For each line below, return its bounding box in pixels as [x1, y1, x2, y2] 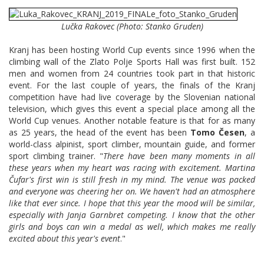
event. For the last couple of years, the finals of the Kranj [9, 80, 255, 91]
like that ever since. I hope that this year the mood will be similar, [9, 197, 255, 209]
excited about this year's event [9, 233, 120, 245]
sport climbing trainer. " [9, 150, 103, 162]
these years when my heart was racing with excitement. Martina [9, 162, 255, 174]
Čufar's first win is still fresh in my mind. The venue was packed [9, 174, 255, 186]
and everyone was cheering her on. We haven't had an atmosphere [9, 186, 255, 197]
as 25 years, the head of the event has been [9, 127, 191, 138]
